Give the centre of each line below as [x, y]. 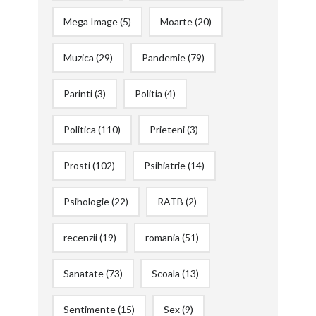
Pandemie [163, 57]
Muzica [78, 57]
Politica [79, 129]
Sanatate [83, 273]
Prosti [77, 165]
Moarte [176, 21]
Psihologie [86, 201]
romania [162, 237]
